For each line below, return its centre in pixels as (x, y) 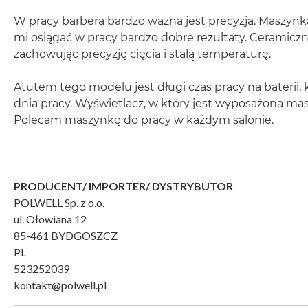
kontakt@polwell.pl (60, 285)
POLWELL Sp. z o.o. (59, 203)
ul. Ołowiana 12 (50, 219)
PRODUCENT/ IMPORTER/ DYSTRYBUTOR (123, 186)
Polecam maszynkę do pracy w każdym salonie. (144, 120)
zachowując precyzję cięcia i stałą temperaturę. (142, 54)
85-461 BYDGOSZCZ (66, 236)
